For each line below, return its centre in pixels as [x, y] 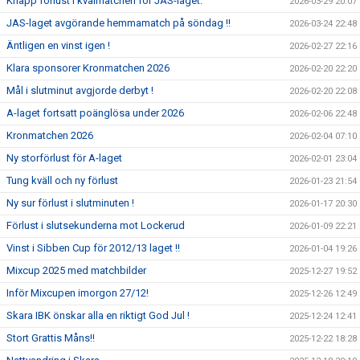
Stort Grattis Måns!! [51, 338]
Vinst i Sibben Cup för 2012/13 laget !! [93, 248]
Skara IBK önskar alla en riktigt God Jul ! [98, 315]
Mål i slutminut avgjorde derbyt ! [80, 90]
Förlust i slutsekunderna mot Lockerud [96, 225]
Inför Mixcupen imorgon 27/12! [78, 293]
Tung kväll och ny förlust [62, 180]
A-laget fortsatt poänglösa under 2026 [95, 113]
